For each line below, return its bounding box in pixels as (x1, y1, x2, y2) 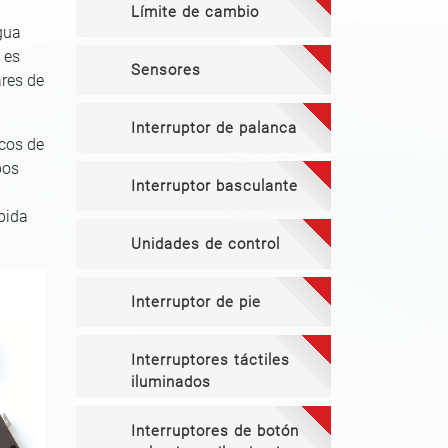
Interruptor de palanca (131, 119, 297, 137)
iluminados (131, 373, 211, 391)
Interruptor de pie (131, 293, 261, 311)
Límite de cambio (131, 3, 259, 21)
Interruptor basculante (131, 177, 298, 195)
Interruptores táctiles (131, 351, 290, 369)
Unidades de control (131, 235, 280, 253)
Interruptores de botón (131, 422, 299, 440)
